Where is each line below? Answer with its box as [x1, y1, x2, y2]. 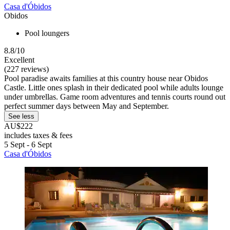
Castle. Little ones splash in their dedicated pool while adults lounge [4, 83, 223, 92]
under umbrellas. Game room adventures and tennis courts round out [4, 92, 225, 102]
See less [8, 112, 34, 121]
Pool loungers [25, 29, 69, 38]
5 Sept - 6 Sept [4, 140, 52, 149]
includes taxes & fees [4, 131, 72, 140]
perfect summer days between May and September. [4, 102, 169, 111]
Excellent [4, 55, 34, 65]
